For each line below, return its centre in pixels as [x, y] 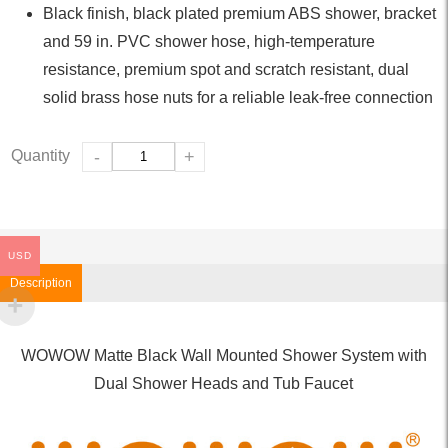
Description [41, 282]
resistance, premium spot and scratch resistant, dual [226, 69]
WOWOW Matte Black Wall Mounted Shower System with [223, 355]
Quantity [41, 155]
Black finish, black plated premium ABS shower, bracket [240, 13]
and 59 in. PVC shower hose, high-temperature [209, 41]
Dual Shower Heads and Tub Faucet [224, 383]
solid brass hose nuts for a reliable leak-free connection [238, 97]
